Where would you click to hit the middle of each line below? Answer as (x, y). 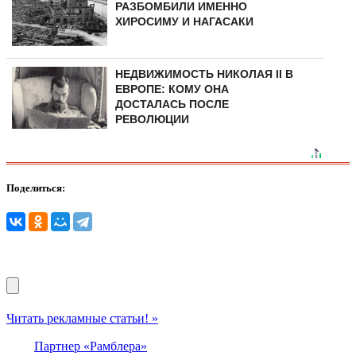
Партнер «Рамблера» (91, 346)
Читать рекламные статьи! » (82, 319)
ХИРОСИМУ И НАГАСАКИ (184, 21)
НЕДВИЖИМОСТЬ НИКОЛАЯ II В (204, 74)
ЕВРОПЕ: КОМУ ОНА (172, 89)
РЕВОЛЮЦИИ (152, 120)
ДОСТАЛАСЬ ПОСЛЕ (172, 104)
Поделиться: (36, 188)
